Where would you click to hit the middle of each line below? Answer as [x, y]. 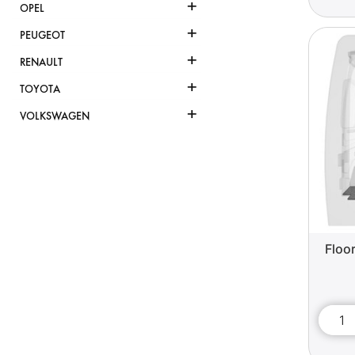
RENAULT [41, 63]
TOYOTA [40, 90]
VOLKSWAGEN [55, 116]
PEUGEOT [42, 36]
